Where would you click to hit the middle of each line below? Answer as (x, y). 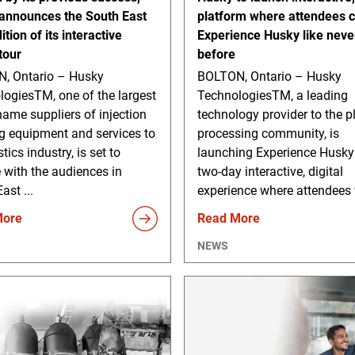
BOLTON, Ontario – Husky (269, 76)
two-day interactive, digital (270, 171)
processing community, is (268, 133)
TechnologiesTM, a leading (272, 95)
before (216, 54)
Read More (228, 218)
